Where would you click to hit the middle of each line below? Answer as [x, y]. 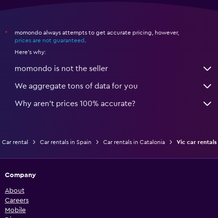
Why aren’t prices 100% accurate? [75, 104]
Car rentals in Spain [65, 142]
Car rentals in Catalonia [134, 142]
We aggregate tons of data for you [76, 86]
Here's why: [30, 52]
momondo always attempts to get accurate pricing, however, [97, 33]
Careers [17, 201]
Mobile [15, 210]
